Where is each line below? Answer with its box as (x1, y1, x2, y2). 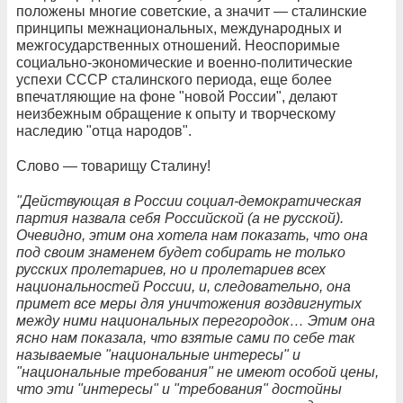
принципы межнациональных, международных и (16, 20, 342, 36)
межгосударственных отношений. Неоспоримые (16, 37, 340, 53)
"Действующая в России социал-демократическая (16, 193, 362, 209)
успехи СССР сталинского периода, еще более (16, 71, 332, 87)
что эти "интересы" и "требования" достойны (16, 381, 342, 397)
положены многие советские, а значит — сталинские (16, 3, 367, 19)
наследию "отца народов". (16, 122, 192, 139)
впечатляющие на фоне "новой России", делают (16, 88, 337, 104)
